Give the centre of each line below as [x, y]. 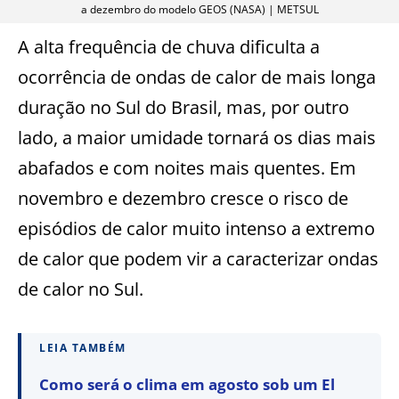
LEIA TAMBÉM [83, 348]
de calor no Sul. [81, 289]
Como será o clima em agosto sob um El [187, 385]
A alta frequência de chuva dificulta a [169, 47]
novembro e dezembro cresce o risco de [183, 199]
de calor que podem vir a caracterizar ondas [198, 259]
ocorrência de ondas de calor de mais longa [197, 77]
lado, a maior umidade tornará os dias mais [197, 138]
